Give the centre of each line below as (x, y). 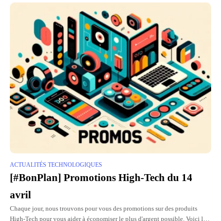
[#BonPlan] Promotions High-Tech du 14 (101, 178)
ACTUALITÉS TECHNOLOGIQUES (56, 165)
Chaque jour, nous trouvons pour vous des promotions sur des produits (104, 209)
